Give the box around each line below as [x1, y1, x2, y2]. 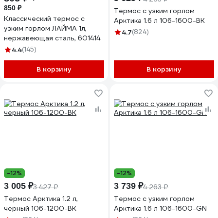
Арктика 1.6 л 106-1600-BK [114, 16, 205, 25]
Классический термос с [4, 14, 85, 23]
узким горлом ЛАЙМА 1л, [4, 24, 87, 33]
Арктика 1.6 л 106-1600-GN [114, 204, 207, 213]
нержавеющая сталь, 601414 [4, 34, 100, 42]
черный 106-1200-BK [4, 204, 76, 213]
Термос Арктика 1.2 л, [4, 194, 78, 203]
